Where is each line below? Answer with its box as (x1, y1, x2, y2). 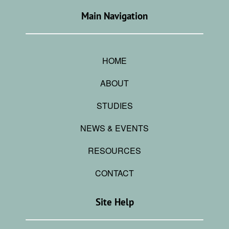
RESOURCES (88, 145, 141, 157)
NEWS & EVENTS (80, 122, 149, 134)
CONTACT (95, 167, 134, 179)
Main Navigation (81, 9, 148, 22)
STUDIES (96, 100, 133, 112)
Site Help (95, 195, 134, 209)
